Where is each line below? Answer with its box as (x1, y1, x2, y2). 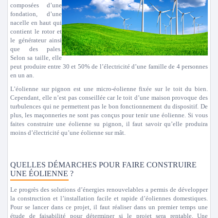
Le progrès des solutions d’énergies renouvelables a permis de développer (10, 186, 208, 193)
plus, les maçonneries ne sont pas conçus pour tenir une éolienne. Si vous (10, 111, 208, 119)
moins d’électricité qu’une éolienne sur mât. (10, 129, 126, 136)
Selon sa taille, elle (10, 54, 62, 61)
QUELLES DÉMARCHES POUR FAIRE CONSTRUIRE (10, 161, 197, 169)
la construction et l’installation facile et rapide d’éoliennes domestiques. (10, 195, 208, 202)
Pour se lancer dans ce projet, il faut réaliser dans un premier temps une (10, 203, 208, 211)
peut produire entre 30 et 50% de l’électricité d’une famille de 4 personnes (10, 63, 208, 70)
